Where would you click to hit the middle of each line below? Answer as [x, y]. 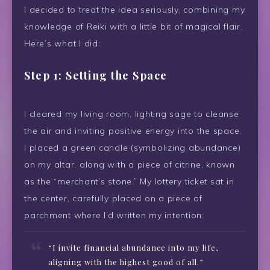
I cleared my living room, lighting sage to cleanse [132, 114]
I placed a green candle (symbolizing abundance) [133, 147]
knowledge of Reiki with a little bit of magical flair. [133, 26]
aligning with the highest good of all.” [126, 262]
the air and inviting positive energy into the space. [133, 130]
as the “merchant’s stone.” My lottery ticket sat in [129, 181]
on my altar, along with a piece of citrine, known [130, 164]
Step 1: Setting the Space [96, 75]
